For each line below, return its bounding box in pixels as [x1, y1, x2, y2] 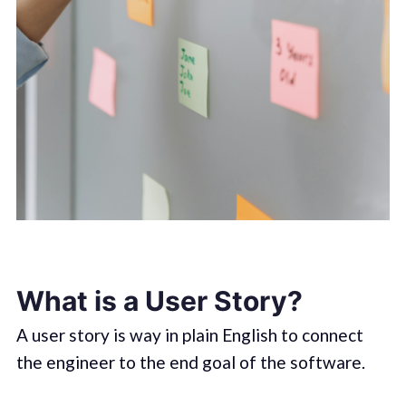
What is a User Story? [15, 284, 303, 317]
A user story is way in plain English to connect [15, 324, 363, 345]
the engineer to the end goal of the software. [15, 351, 365, 372]
